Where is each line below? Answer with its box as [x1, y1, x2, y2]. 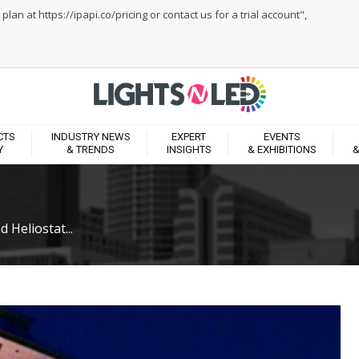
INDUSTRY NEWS [50, 131, 131, 143]
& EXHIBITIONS [247, 143, 317, 156]
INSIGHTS [166, 143, 212, 156]
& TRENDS [67, 143, 115, 156]
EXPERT [171, 131, 206, 143]
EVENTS [263, 131, 301, 143]
